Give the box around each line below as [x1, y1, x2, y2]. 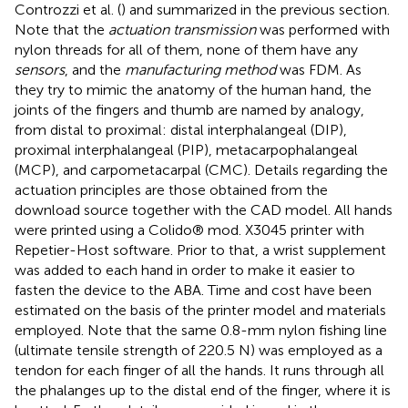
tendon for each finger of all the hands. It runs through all [15, 361, 384, 379]
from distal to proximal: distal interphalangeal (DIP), [15, 120, 347, 138]
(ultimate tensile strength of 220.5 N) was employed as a [15, 341, 382, 359]
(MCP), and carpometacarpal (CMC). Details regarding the [15, 160, 388, 178]
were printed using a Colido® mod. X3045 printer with [15, 220, 364, 239]
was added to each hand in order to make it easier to [15, 260, 355, 279]
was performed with [256, 20, 390, 38]
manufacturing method [125, 60, 276, 78]
